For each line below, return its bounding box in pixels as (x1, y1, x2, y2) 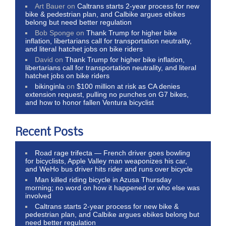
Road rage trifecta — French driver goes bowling (35, 148, 191, 157)
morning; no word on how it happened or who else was (25, 183, 200, 192)
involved (25, 191, 51, 200)
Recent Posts (15, 126, 83, 139)
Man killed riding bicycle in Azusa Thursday (35, 175, 172, 184)
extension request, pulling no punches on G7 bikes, (25, 90, 189, 98)
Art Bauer (35, 2, 66, 10)
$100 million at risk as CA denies (77, 82, 181, 90)
